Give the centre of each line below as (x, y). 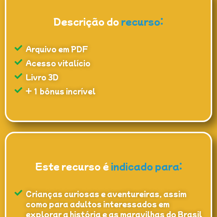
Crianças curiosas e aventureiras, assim (106, 194)
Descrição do (86, 22)
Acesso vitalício (58, 63)
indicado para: (146, 166)
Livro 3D (42, 77)
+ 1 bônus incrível (61, 91)
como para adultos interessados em (98, 204)
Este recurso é (72, 166)
